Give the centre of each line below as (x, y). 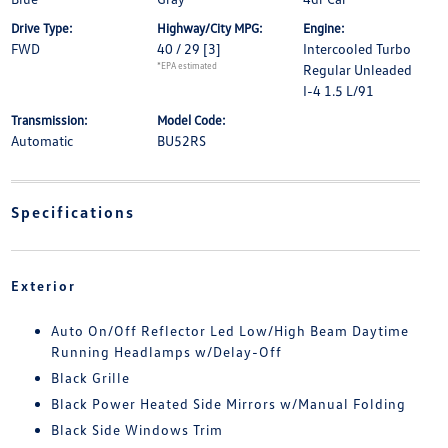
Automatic (41, 141)
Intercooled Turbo (357, 49)
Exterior (43, 286)
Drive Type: (41, 28)
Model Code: (191, 120)
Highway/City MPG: (209, 28)
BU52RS (181, 141)
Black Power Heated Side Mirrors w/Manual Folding (228, 404)
